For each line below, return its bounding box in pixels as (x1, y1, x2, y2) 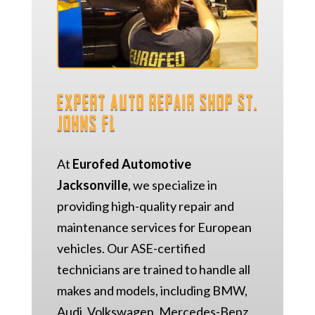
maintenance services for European (56, 219, 252, 235)
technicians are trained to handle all (56, 261, 250, 277)
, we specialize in (127, 176, 217, 193)
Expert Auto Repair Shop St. (56, 89, 258, 112)
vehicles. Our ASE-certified (56, 240, 205, 256)
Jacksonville (56, 176, 128, 193)
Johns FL (56, 110, 116, 133)
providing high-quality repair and (56, 198, 234, 214)
